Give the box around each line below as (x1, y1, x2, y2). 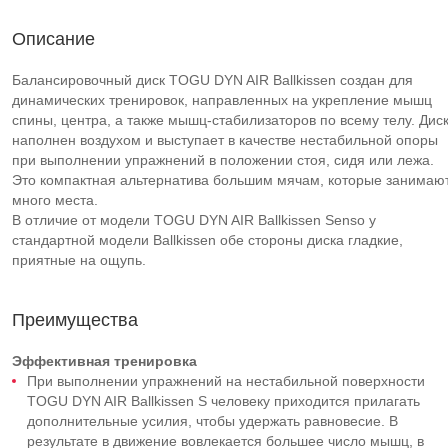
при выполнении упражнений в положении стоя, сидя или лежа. (12, 152, 434, 168)
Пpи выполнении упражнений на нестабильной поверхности (27, 373, 425, 389)
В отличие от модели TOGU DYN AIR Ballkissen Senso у (12, 212, 376, 228)
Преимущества (12, 310, 138, 330)
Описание (12, 29, 95, 49)
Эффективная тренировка (12, 353, 197, 369)
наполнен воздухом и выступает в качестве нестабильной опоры (12, 132, 438, 148)
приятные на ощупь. (12, 252, 146, 268)
